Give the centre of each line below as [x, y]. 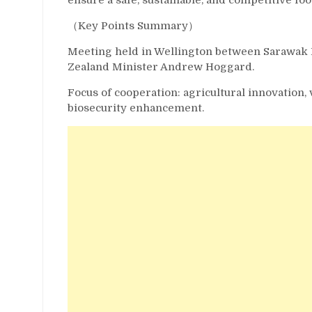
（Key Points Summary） [133, 25]
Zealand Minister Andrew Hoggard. [161, 67]
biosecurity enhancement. [136, 108]
